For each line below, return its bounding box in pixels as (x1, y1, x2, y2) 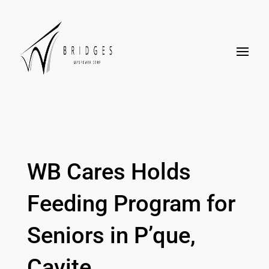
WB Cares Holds (26, 159, 191, 185)
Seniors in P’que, (26, 222, 196, 249)
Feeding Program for (26, 190, 235, 217)
